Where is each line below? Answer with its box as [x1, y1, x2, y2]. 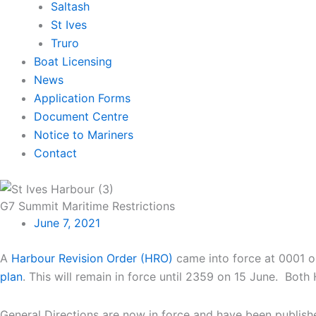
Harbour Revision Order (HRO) [11, 251, 173, 266]
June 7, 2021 [34, 216, 100, 231]
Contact [34, 145, 77, 160]
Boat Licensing [34, 54, 112, 68]
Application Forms [34, 90, 130, 105]
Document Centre [34, 109, 128, 123]
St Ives [51, 17, 87, 32]
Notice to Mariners [34, 127, 133, 142]
